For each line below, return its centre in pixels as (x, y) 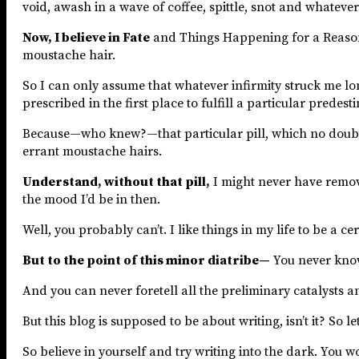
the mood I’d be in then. (91, 199)
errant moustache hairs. (92, 151)
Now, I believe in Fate (86, 37)
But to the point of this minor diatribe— (146, 260)
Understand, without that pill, (116, 182)
